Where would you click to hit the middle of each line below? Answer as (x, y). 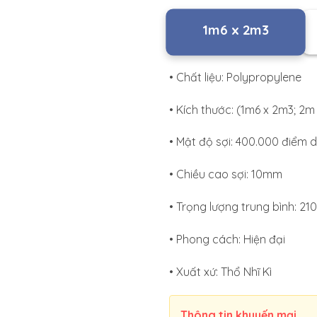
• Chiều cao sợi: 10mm (226, 174)
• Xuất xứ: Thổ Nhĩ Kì (220, 271)
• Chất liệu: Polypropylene (235, 77)
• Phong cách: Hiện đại (227, 239)
